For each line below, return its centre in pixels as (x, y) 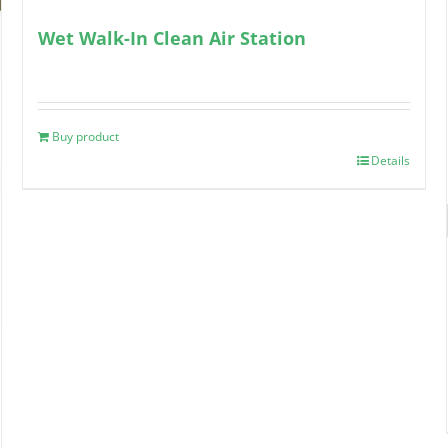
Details (390, 160)
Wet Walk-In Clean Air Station (172, 37)
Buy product (86, 136)
